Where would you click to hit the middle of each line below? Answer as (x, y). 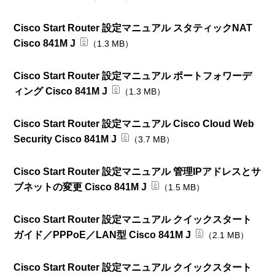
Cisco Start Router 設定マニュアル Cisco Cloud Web (134, 123)
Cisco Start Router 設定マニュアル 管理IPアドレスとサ (137, 171)
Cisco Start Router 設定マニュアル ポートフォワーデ (133, 76)
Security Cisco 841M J (65, 139)
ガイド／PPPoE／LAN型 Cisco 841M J (103, 234)
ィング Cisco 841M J (61, 91)
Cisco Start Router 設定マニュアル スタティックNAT (133, 28)
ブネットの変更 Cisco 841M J (80, 187)
